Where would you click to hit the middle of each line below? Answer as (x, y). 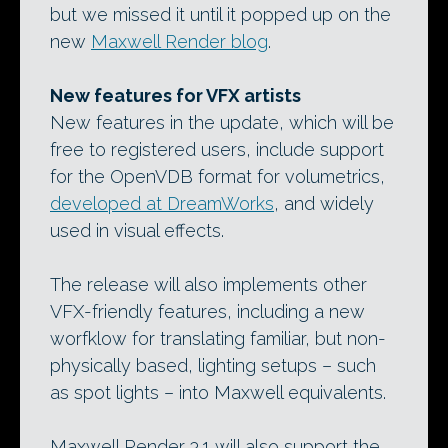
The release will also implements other (208, 285)
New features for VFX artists (175, 96)
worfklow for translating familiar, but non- (218, 339)
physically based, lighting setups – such (213, 366)
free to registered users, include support (217, 150)
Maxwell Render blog (179, 42)
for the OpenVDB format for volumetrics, (217, 177)
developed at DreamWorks (162, 204)
